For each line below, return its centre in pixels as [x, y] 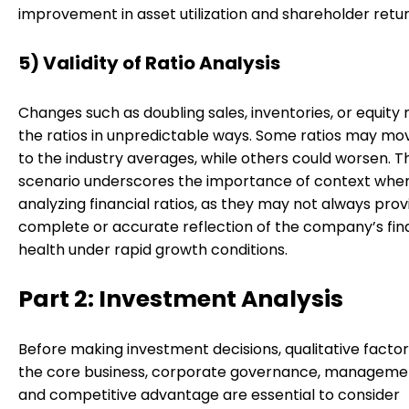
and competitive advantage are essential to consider [209, 394]
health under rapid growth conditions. [153, 249]
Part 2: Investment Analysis [181, 299]
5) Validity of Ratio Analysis [149, 63]
